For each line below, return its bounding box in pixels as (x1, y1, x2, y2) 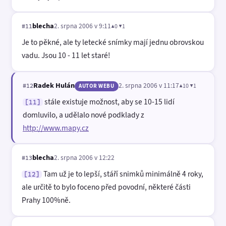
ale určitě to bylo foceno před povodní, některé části (22, 182, 191, 193)
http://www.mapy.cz (23, 122, 89, 133)
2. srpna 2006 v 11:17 (118, 80, 179, 90)
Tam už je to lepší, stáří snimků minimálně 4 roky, (42, 168, 203, 180)
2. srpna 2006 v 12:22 (54, 153, 115, 162)
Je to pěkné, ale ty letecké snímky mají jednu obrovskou (22, 37, 204, 48)
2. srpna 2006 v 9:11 (54, 21, 111, 31)
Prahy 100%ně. (22, 195, 71, 206)
